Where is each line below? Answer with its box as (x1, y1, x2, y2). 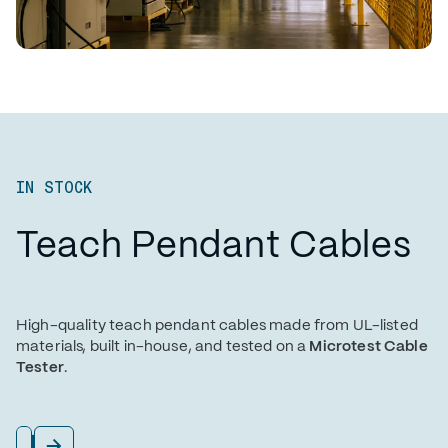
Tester (16, 357, 64, 377)
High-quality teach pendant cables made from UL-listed (16, 315, 418, 335)
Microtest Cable (309, 336, 428, 356)
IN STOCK (16, 178, 92, 197)
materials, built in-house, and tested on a (16, 336, 310, 356)
